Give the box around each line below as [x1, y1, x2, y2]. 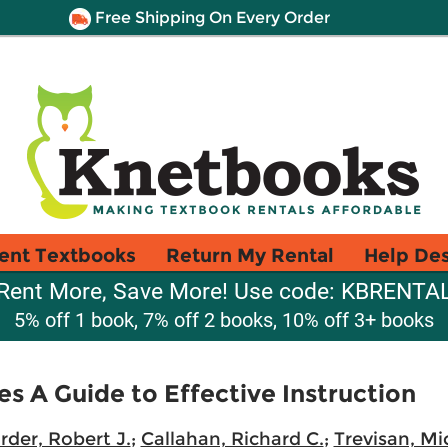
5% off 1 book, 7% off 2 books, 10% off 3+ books [14, 308, 434, 332]
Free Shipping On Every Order [90, 8, 330, 27]
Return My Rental [166, 243, 334, 267]
